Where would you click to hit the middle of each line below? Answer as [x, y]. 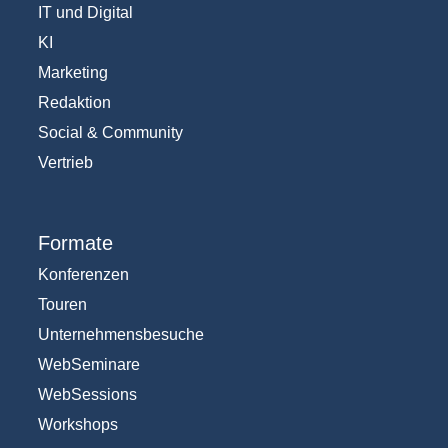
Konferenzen [83, 275]
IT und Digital [85, 13]
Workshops [77, 425]
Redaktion [74, 103]
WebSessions [87, 395]
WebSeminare [88, 365]
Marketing [72, 73]
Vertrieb [65, 163]
